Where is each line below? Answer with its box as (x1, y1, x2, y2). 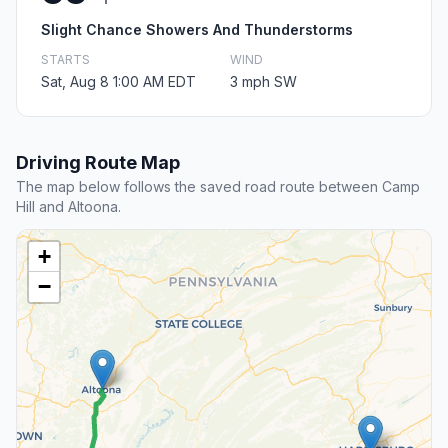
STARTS (41, 52, 90, 68)
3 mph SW (230, 73, 297, 91)
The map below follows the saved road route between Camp (16, 178, 420, 196)
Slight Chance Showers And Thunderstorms (41, 21, 353, 39)
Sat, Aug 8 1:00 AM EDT (41, 73, 196, 91)
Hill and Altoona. (16, 198, 121, 216)
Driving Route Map (16, 152, 180, 174)
